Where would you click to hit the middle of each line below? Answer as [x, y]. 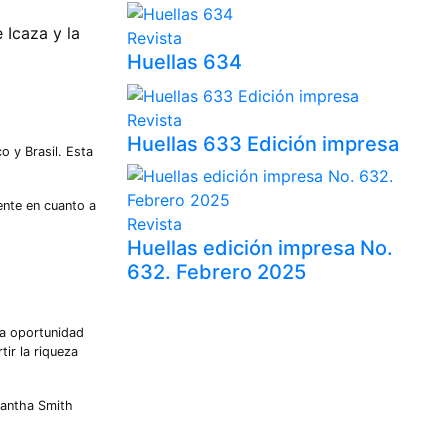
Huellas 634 [184, 62]
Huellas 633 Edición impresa [263, 143]
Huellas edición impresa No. [260, 247]
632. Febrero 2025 [216, 271]
